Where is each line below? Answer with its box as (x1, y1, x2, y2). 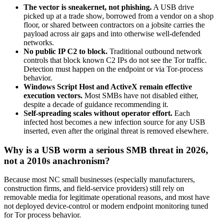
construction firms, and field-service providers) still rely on (4, 184, 184, 193)
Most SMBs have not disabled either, (82, 91, 198, 100)
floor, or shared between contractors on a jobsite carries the (24, 21, 205, 29)
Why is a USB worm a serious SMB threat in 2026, (4, 144, 208, 155)
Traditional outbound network (108, 47, 202, 56)
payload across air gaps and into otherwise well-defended (24, 29, 200, 38)
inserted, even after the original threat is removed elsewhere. (24, 127, 209, 136)
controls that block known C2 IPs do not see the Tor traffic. (24, 56, 207, 65)
